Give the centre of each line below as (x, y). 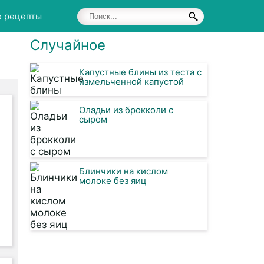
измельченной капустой (131, 82)
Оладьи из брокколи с (126, 110)
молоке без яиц (113, 181)
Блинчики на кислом (123, 171)
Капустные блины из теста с (140, 72)
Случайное (68, 45)
